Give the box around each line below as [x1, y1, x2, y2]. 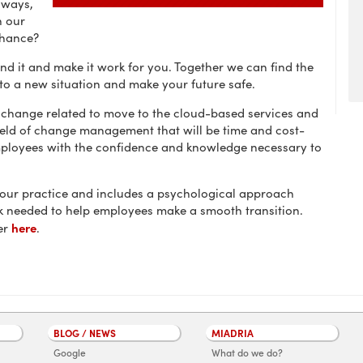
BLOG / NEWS [53, 327, 116, 340]
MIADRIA [211, 327, 254, 340]
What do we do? [211, 346, 283, 359]
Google [53, 346, 86, 359]
